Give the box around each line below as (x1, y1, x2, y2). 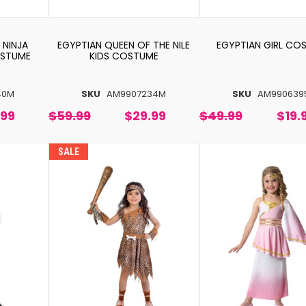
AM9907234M (107, 87, 167, 100)
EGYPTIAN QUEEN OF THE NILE (57, 38, 191, 52)
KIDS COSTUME (89, 48, 158, 63)
